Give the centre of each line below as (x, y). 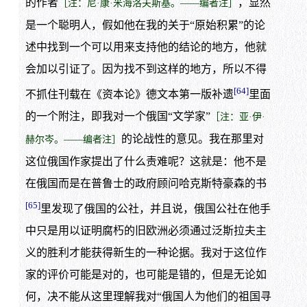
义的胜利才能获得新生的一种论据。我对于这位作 (146, 253)
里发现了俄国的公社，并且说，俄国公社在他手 (155, 209)
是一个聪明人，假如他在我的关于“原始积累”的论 (145, 25)
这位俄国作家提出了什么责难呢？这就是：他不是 (146, 161)
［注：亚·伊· (237, 116)
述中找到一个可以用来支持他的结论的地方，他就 (146, 47)
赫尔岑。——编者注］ (73, 139)
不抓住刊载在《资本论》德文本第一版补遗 (129, 94)
